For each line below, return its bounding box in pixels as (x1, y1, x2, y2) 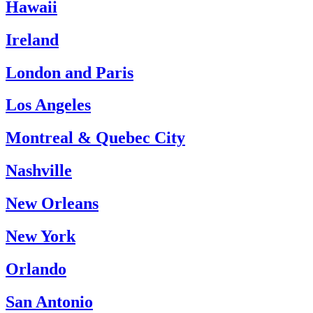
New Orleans (6, 194, 99, 213)
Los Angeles (6, 96, 91, 115)
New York (6, 227, 75, 246)
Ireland (6, 30, 59, 49)
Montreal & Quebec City (6, 129, 185, 147)
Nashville (6, 161, 72, 180)
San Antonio (6, 292, 93, 311)
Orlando (6, 260, 66, 278)
